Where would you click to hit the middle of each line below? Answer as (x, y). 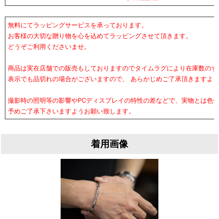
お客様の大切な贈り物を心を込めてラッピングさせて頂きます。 (100, 36)
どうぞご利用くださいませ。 (49, 46)
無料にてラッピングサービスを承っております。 (78, 25)
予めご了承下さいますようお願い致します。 (71, 111)
